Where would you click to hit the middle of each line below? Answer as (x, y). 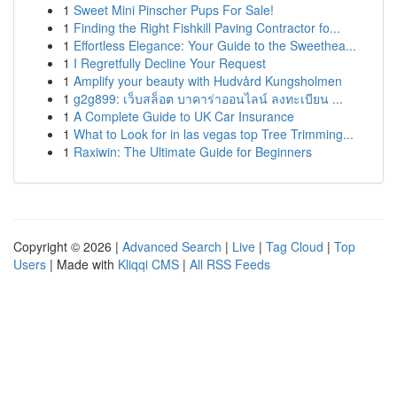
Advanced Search (172, 246)
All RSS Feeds (230, 264)
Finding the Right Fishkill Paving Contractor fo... (207, 27)
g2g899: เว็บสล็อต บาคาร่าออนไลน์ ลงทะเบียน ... (208, 98)
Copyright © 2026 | (68, 246)
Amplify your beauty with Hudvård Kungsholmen (208, 81)
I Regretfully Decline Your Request (170, 63)
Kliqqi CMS (148, 264)
